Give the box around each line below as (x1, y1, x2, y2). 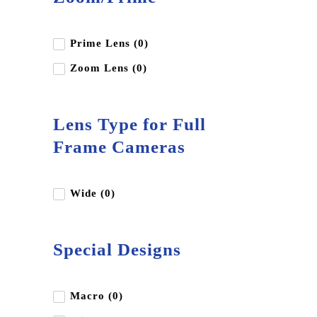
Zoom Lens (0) (70, 62, 147, 74)
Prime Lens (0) (70, 37, 149, 49)
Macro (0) (70, 289, 123, 301)
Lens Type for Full (53, 114, 206, 134)
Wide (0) (70, 187, 115, 199)
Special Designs (53, 239, 181, 259)
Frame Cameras (53, 137, 185, 156)
